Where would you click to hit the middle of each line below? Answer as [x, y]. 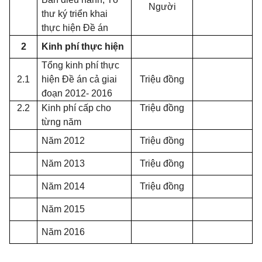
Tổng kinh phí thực [81, 65]
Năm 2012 [63, 141]
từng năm [62, 122]
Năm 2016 [63, 232]
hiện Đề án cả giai [80, 79]
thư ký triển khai [75, 14]
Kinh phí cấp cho [77, 108]
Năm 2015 [63, 209]
